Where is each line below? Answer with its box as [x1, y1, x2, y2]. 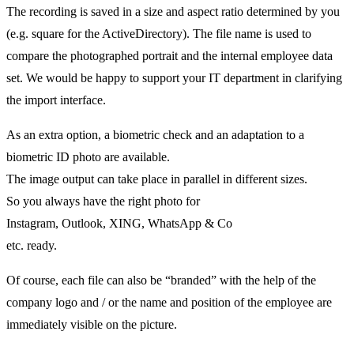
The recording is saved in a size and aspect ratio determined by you [6, 4, 340, 18]
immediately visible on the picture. [6, 317, 177, 331]
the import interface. [6, 92, 106, 107]
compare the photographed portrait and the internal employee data [6, 48, 333, 62]
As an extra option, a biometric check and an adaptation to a [6, 127, 304, 141]
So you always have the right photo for [6, 194, 200, 208]
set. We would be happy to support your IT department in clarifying [6, 70, 342, 85]
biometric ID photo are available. [6, 149, 170, 164]
